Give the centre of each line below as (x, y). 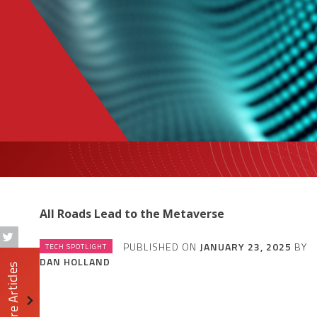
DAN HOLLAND (75, 261)
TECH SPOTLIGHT (76, 247)
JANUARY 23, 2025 (246, 247)
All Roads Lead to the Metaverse (132, 214)
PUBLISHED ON (161, 247)
